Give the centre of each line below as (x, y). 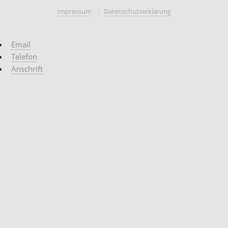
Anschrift (27, 69)
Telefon (24, 57)
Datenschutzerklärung (137, 11)
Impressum (75, 11)
